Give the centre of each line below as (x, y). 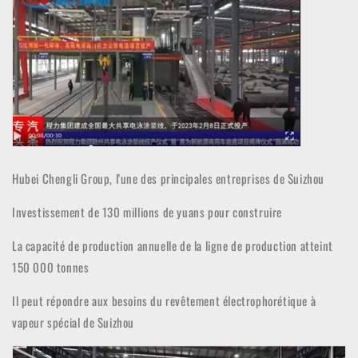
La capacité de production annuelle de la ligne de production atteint (173, 245)
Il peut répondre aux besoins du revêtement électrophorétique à (164, 300)
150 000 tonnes (51, 267)
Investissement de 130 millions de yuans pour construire (147, 212)
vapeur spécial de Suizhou (73, 322)
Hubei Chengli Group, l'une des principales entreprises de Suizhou (168, 178)
